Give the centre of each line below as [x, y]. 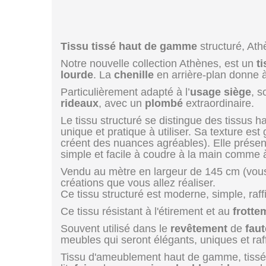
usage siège [221, 92]
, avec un [122, 103]
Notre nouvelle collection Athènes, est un [159, 64]
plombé [164, 103]
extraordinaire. [218, 103]
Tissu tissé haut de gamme [129, 46]
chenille [134, 75]
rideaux [80, 103]
